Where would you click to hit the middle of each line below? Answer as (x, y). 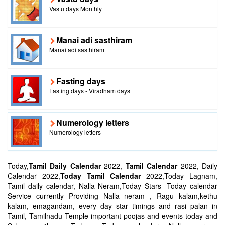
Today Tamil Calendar (100, 176)
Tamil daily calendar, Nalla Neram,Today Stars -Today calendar (113, 186)
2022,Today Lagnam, (179, 176)
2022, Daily (198, 165)
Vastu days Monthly (76, 8)
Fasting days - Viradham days (90, 90)
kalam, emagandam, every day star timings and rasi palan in (113, 206)
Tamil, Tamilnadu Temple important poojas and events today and (113, 216)
